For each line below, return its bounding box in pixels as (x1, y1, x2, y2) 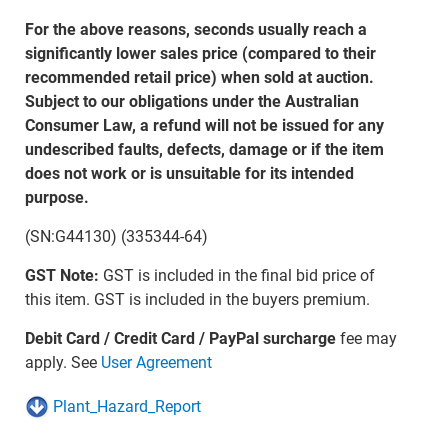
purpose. (24, 188, 89, 208)
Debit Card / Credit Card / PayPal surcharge (24, 329, 336, 349)
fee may (335, 329, 397, 349)
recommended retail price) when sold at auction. (24, 68, 374, 88)
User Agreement (100, 353, 212, 373)
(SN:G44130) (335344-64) (24, 227, 208, 247)
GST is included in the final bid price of (98, 266, 375, 286)
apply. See (24, 353, 101, 373)
